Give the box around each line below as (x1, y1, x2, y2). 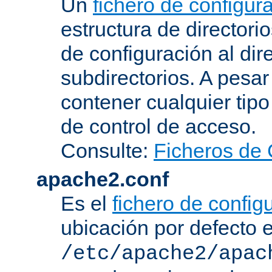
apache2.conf (36, 167, 169, 191)
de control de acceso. (61, 114, 256, 138)
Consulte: (61, 138, 154, 162)
